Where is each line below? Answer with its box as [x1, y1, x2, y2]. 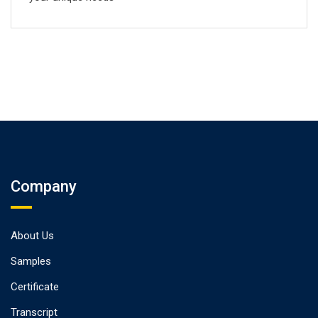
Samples [11, 254, 51, 268]
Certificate [11, 280, 59, 293]
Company [11, 177, 77, 195]
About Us [11, 229, 54, 242]
